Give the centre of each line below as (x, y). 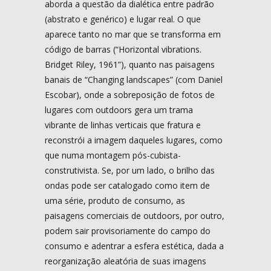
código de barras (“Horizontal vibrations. (123, 49)
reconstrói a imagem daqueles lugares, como (134, 140)
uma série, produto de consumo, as (115, 200)
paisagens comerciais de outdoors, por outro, (135, 215)
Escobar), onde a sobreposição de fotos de (130, 94)
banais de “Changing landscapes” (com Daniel (134, 79)
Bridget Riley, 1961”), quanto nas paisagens (130, 64)
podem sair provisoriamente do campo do (128, 230)
